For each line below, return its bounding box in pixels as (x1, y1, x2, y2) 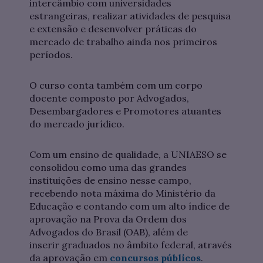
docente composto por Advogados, (29, 92, 189, 104)
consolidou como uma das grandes (29, 161, 187, 174)
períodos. (29, 49, 73, 61)
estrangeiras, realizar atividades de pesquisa (29, 10, 231, 22)
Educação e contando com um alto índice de (29, 200, 230, 213)
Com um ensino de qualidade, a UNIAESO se (29, 149, 227, 161)
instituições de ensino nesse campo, (29, 174, 191, 187)
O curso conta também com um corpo (29, 79, 203, 92)
